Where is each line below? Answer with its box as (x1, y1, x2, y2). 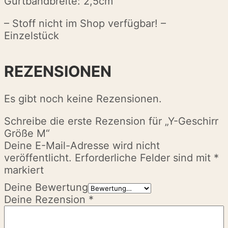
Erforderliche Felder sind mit (75, 152, 214, 164)
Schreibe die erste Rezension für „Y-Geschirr (4, 115, 218, 128)
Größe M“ (4, 127, 50, 140)
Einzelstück (4, 29, 59, 42)
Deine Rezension (4, 193, 89, 206)
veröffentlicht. (4, 152, 72, 164)
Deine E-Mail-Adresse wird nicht (4, 139, 160, 152)
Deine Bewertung (4, 181, 88, 194)
